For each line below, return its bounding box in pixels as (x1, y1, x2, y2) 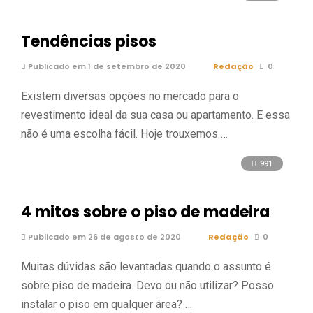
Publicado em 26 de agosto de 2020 (26, 231, 181, 242)
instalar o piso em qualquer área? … (21, 297, 192, 311)
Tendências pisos (21, 31, 156, 52)
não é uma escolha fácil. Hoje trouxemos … (21, 127, 228, 140)
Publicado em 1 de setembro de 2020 (26, 61, 186, 72)
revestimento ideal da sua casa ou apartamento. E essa (21, 108, 290, 122)
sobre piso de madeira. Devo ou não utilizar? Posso (21, 278, 274, 292)
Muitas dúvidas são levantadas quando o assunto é (21, 259, 271, 273)
